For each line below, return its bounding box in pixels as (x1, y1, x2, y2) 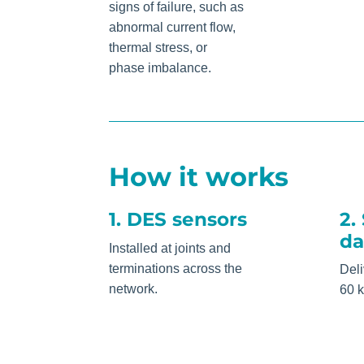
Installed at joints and (109, 241, 232, 256)
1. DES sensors (109, 208, 248, 232)
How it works (109, 161, 289, 193)
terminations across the (109, 262, 243, 276)
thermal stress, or (109, 40, 208, 54)
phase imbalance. (109, 60, 212, 75)
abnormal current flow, (109, 19, 236, 34)
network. (109, 282, 158, 297)
